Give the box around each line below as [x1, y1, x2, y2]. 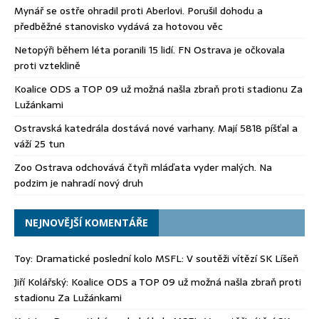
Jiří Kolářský [14, 274, 66, 291]
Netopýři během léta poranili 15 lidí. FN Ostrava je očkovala [14, 42, 285, 58]
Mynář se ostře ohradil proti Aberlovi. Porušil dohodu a [14, 3, 263, 19]
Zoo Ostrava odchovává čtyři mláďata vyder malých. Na [14, 159, 272, 176]
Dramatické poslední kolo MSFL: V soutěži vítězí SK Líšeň [36, 251, 298, 267]
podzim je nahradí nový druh [14, 175, 143, 192]
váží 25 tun [14, 136, 65, 152]
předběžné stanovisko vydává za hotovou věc [14, 19, 223, 35]
